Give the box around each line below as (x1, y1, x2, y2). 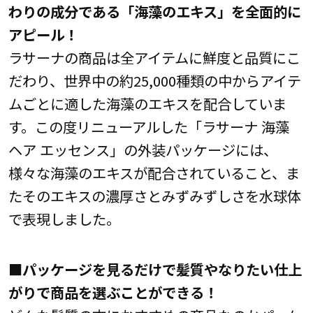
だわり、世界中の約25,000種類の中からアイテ (8, 70, 301, 92)
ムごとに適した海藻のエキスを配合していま (8, 93, 286, 115)
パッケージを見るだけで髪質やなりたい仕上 (22, 258, 302, 279)
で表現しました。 (8, 208, 120, 230)
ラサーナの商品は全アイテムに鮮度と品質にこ (8, 47, 300, 68)
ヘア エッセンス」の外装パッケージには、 (8, 139, 277, 161)
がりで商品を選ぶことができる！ (8, 281, 218, 303)
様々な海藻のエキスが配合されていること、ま (8, 162, 300, 184)
